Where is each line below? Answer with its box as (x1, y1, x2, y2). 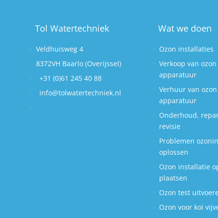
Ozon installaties (159, 44, 214, 54)
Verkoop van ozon (159, 59, 217, 68)
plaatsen (159, 173, 188, 182)
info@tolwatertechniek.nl (39, 88, 121, 97)
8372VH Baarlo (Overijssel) (36, 59, 121, 68)
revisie (159, 122, 181, 131)
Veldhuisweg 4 (36, 44, 83, 54)
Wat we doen (158, 22, 212, 34)
